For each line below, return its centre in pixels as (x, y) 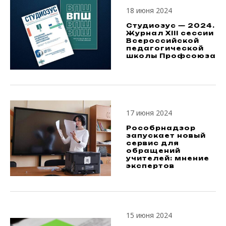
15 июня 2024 (149, 215)
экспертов (150, 166)
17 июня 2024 (149, 113)
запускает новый (166, 135)
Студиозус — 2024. (171, 25)
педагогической (165, 48)
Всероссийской (163, 40)
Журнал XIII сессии (170, 33)
